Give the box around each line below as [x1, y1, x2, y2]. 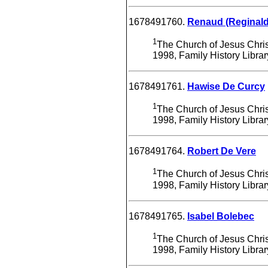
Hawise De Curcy [187, 81, 265, 92]
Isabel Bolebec [187, 211, 254, 221]
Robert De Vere [187, 146, 256, 157]
